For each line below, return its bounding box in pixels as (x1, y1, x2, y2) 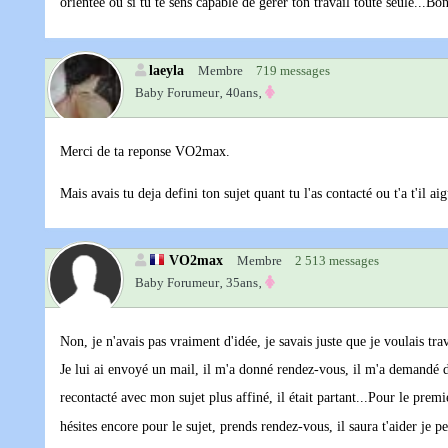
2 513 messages (295, 253, 379, 269)
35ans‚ (226, 275, 262, 291)
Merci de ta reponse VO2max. (60, 144, 230, 160)
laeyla (149, 62, 184, 79)
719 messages (256, 63, 330, 79)
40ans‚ (226, 85, 262, 101)
